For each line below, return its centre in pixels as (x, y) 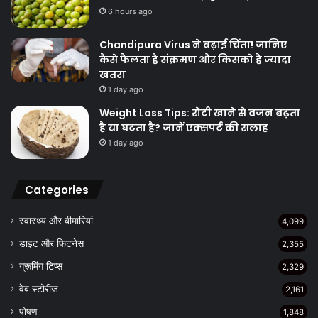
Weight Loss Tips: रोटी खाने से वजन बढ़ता (200, 113)
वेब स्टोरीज (39, 289)
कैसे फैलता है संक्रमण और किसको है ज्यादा (195, 60)
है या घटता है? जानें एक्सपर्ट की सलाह (184, 128)
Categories (57, 190)
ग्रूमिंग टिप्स (41, 267)
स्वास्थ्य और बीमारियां (56, 221)
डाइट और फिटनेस (51, 244)
